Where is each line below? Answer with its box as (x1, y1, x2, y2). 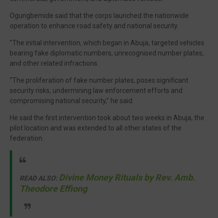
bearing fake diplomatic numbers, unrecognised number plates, (10, 49, 204, 57)
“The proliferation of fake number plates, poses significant (10, 76, 188, 84)
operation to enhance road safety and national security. (10, 22, 179, 30)
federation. (10, 134, 44, 142)
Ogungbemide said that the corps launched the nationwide (10, 12, 189, 19)
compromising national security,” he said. (10, 97, 134, 105)
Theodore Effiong (19, 183, 87, 194)
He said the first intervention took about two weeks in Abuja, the (10, 114, 204, 122)
